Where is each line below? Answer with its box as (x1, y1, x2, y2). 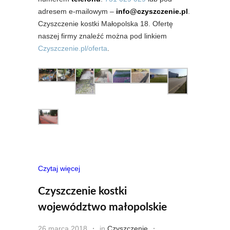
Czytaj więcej (38, 164, 80, 173)
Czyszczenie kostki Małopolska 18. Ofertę (38, 20, 173, 28)
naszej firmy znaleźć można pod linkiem (38, 32, 167, 41)
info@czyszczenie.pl (116, 7, 188, 16)
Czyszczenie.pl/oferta (38, 44, 107, 53)
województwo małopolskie (38, 202, 167, 213)
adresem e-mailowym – (38, 7, 116, 16)
